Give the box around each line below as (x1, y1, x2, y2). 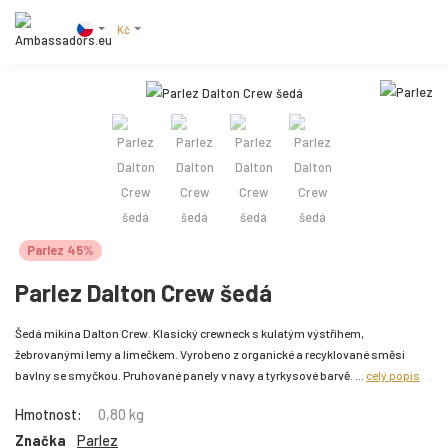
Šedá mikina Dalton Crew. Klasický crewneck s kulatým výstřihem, (15, 326, 364, 341)
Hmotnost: (15, 406, 82, 424)
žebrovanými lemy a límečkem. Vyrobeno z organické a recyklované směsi (15, 347, 405, 362)
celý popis (366, 368, 420, 383)
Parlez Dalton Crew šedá (15, 278, 272, 308)
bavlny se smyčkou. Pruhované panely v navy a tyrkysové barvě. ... (15, 368, 366, 383)
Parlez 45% (27, 242, 94, 259)
